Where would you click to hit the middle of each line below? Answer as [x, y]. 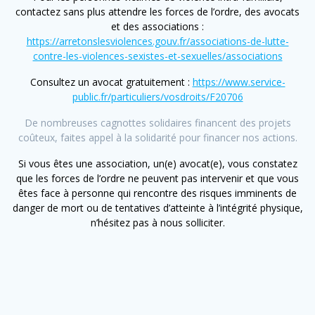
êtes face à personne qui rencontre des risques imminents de [157, 193]
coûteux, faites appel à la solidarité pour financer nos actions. [157, 137]
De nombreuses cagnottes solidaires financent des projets [157, 122]
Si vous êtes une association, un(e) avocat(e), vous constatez [157, 163]
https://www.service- [239, 82]
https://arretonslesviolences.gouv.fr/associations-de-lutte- [157, 41]
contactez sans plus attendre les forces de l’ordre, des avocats [157, 11]
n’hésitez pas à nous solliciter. [157, 222]
